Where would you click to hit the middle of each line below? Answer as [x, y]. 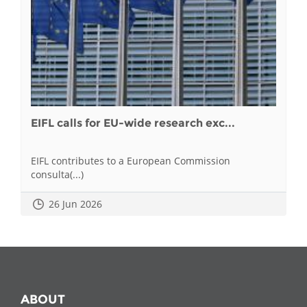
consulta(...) [58, 174]
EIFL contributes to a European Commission [131, 160]
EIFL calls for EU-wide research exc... [133, 123]
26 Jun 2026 [76, 204]
